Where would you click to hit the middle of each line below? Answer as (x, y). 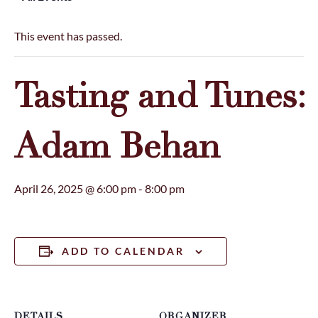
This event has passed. (68, 35)
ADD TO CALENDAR (123, 251)
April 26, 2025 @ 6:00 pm (75, 188)
